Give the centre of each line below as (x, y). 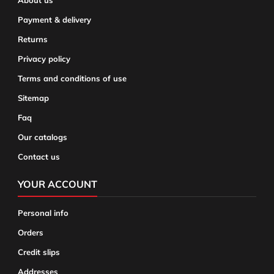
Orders (31, 232)
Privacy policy (44, 59)
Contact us (39, 157)
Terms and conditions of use (72, 78)
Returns (33, 39)
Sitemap (33, 98)
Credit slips (39, 252)
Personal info (43, 213)
